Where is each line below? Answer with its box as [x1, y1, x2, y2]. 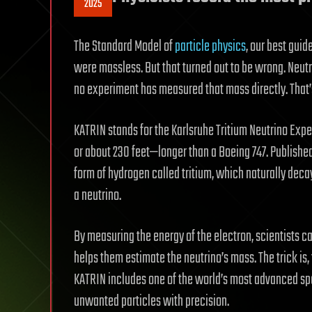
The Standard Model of [74, 35, 175, 59]
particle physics [175, 35, 246, 59]
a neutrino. [74, 184, 121, 208]
